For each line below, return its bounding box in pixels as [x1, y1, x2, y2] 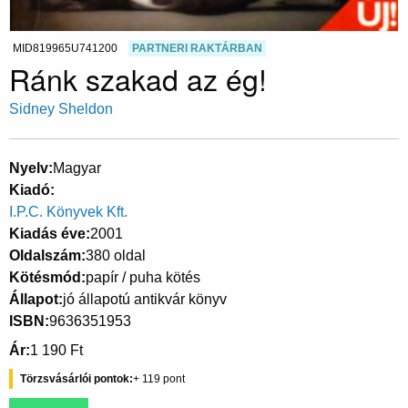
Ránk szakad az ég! [9, 57, 267, 100]
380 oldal [86, 248, 146, 264]
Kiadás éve [9, 226, 86, 242]
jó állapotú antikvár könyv [63, 291, 227, 308]
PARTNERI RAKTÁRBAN [132, 42, 262, 56]
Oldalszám [9, 248, 81, 264]
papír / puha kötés [86, 270, 200, 286]
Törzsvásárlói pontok [20, 372, 129, 386]
